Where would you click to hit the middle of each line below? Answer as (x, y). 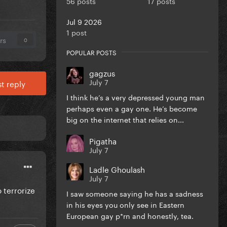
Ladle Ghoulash (117, 168)
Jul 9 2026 (84, 21)
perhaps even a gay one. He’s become (132, 108)
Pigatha (103, 140)
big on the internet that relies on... (125, 119)
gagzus (102, 72)
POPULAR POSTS (91, 52)
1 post (77, 32)
